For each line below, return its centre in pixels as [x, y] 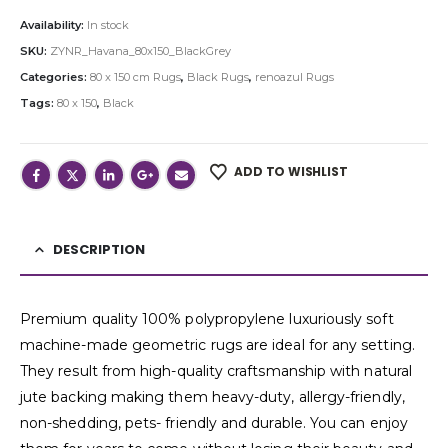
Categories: [55, 76]
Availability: [53, 24]
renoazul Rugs [294, 76]
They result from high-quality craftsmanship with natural [216, 371]
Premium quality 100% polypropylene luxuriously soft [207, 319]
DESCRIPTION [99, 250]
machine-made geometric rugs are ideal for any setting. [217, 345]
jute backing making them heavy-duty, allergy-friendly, [212, 397]
